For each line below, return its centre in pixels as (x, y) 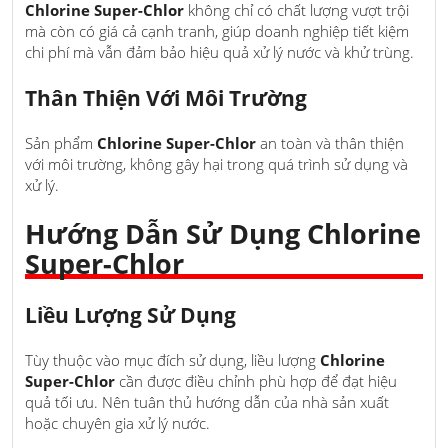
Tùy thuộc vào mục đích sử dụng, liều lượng (172, 359)
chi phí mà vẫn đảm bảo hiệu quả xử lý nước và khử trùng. (219, 52)
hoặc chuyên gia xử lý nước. (117, 422)
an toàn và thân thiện (330, 143)
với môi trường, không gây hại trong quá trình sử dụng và (216, 164)
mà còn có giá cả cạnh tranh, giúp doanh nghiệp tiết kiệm (217, 31)
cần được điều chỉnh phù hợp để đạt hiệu (256, 380)
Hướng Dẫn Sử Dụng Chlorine (223, 233)
